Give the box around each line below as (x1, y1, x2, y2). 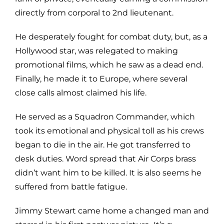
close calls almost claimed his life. (14, 87, 146, 97)
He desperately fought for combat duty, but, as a (14, 31, 207, 41)
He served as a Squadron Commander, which (14, 111, 195, 121)
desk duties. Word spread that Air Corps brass (14, 153, 196, 163)
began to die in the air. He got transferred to (14, 139, 190, 149)
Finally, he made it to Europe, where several (14, 73, 187, 83)
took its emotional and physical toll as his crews (14, 125, 204, 135)
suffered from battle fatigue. (14, 181, 127, 191)
